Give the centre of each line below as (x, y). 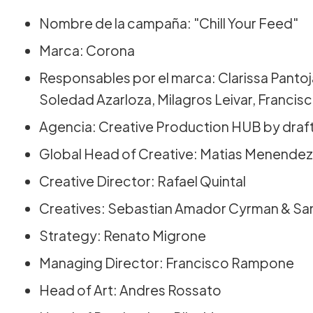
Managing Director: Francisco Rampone (167, 262)
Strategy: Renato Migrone (123, 235)
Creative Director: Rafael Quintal (143, 181)
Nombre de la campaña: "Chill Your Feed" (169, 23)
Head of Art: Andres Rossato (130, 290)
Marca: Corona (87, 50)
